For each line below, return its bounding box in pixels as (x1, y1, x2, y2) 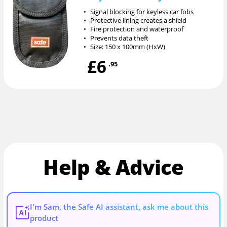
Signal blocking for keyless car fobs (90, 7, 194, 16)
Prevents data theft (90, 33, 149, 43)
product (30, 213, 59, 223)
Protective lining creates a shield (90, 15, 187, 25)
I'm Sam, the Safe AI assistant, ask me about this (30, 202, 209, 212)
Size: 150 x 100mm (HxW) (90, 42, 166, 51)
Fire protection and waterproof (90, 24, 184, 34)
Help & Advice (43, 153, 184, 181)
